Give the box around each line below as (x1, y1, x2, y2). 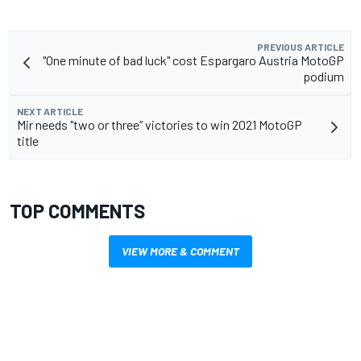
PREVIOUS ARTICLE (257, 40, 344, 52)
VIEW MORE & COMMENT (122, 243, 239, 258)
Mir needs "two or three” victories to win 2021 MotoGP (17, 116, 302, 132)
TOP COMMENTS (10, 198, 145, 222)
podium (303, 68, 344, 84)
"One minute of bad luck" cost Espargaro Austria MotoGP (43, 52, 344, 68)
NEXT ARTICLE (17, 105, 83, 117)
